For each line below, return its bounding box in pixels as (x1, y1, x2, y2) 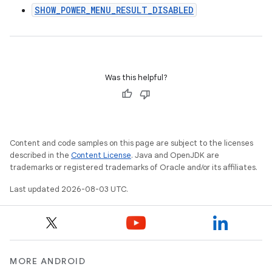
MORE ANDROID (10, 256, 86, 267)
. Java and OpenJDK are (131, 150, 219, 160)
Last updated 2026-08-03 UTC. (10, 184, 128, 194)
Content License (71, 150, 131, 160)
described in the (10, 150, 71, 160)
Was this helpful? (104, 72, 168, 83)
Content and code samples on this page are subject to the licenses (10, 138, 253, 148)
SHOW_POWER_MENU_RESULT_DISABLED (35, 4, 194, 16)
